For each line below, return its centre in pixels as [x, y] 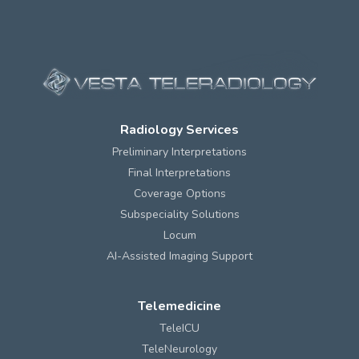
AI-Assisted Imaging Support [179, 256]
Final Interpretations [179, 173]
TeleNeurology [179, 349]
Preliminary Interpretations [179, 152]
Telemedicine [179, 307]
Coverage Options [179, 194]
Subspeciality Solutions [179, 215]
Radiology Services [179, 130]
